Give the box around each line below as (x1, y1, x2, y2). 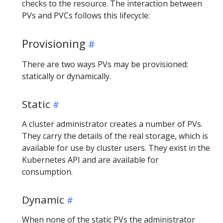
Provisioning (22, 36, 86, 51)
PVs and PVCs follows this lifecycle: (22, 9, 150, 21)
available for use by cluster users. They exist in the (22, 142, 210, 153)
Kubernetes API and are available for (22, 154, 159, 165)
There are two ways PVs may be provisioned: (22, 58, 188, 70)
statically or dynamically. (22, 70, 111, 82)
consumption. (22, 166, 73, 177)
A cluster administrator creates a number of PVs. (22, 118, 203, 129)
